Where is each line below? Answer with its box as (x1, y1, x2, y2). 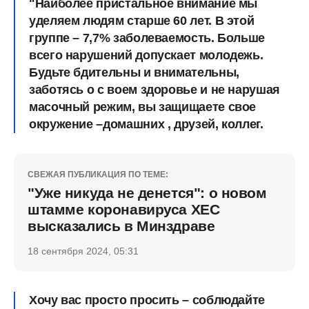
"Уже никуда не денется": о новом (28, 185, 267, 201)
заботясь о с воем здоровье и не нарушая (29, 83, 280, 97)
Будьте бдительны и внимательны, (29, 66, 239, 79)
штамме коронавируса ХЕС (28, 201, 220, 217)
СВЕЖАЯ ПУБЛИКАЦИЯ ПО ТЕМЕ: (28, 170, 168, 179)
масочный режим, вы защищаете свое (29, 100, 257, 114)
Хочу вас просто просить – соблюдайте (29, 293, 266, 307)
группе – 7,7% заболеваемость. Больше (29, 31, 266, 45)
